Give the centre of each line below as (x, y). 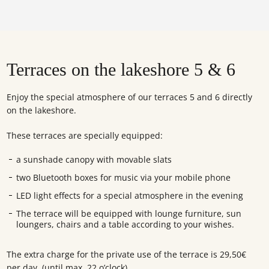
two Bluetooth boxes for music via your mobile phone (124, 177)
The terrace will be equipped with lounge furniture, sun (129, 213)
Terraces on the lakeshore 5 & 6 (121, 69)
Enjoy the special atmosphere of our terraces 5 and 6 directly (130, 97)
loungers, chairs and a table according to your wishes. (125, 224)
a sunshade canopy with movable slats (94, 159)
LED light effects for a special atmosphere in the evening (130, 195)
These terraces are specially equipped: (85, 135)
